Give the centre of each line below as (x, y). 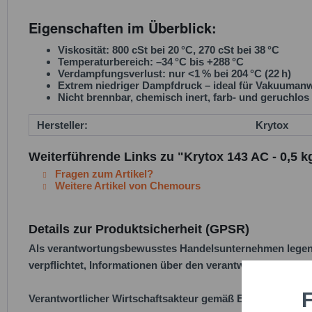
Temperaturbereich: (107, 62)
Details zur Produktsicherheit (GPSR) (139, 229)
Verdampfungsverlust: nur (123, 73)
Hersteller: (62, 125)
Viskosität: (85, 50)
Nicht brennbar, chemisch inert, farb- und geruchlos (184, 97)
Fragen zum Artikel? (103, 174)
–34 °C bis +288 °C (200, 62)
